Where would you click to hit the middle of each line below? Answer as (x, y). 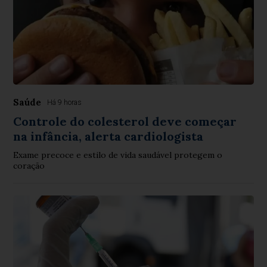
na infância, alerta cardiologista (108, 136)
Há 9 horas (65, 103)
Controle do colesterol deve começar (125, 122)
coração (29, 166)
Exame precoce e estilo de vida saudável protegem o (118, 155)
